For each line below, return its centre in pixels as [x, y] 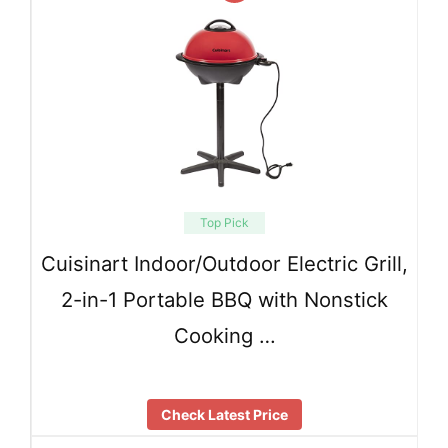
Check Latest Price [224, 414]
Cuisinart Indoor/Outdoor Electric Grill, [224, 264]
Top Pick [224, 223]
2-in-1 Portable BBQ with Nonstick [224, 300]
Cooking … [224, 336]
